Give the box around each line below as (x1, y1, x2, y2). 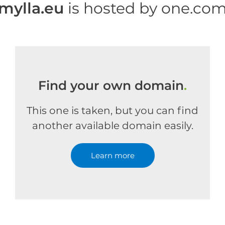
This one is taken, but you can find (27, 104, 198, 117)
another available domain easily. (32, 120, 193, 132)
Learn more (90, 151, 135, 160)
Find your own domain (38, 78, 184, 93)
